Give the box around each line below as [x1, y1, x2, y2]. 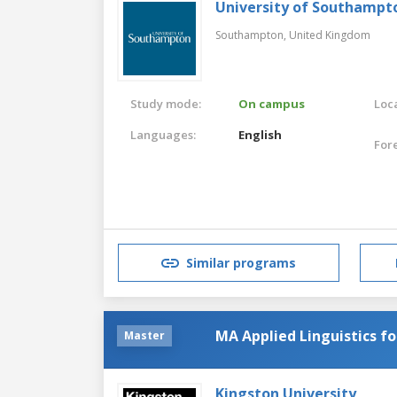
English [238, 126, 283, 143]
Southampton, [215, 27, 289, 43]
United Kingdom [289, 27, 370, 43]
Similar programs [186, 254, 296, 272]
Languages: [130, 126, 196, 143]
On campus [238, 95, 306, 112]
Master [124, 327, 165, 343]
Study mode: [130, 95, 201, 112]
